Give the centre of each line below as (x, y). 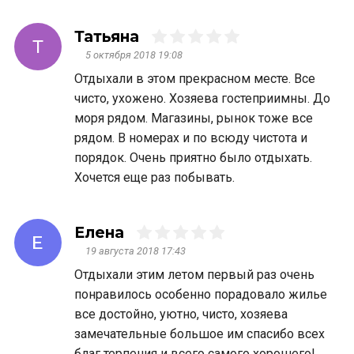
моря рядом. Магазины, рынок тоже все (193, 119)
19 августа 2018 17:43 (135, 251)
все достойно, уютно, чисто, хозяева (181, 314)
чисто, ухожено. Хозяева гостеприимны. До (202, 99)
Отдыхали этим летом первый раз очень (194, 275)
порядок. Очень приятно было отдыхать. (193, 158)
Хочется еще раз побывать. (154, 178)
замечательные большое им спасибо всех (199, 334)
